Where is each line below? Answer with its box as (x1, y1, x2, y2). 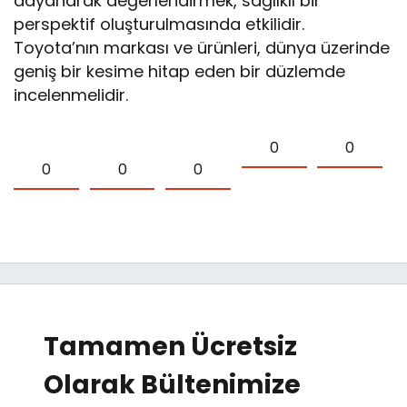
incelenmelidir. (14, 84, 128, 107)
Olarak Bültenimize (44, 367, 301, 403)
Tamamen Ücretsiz (44, 329, 297, 365)
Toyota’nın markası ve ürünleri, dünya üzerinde (14, 36, 391, 60)
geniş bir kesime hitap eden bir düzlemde (14, 60, 346, 84)
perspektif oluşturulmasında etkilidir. (14, 13, 305, 36)
